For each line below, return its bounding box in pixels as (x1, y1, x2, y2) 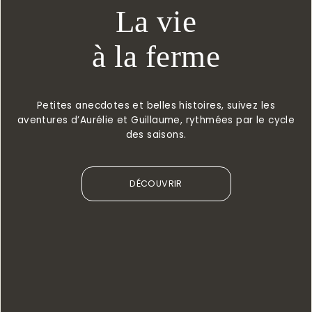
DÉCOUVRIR (130, 177, 182, 189)
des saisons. (125, 127, 187, 141)
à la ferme (91, 38, 221, 74)
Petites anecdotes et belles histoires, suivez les (37, 98, 275, 112)
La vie (115, 3, 197, 39)
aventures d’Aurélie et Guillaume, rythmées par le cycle (17, 113, 295, 127)
